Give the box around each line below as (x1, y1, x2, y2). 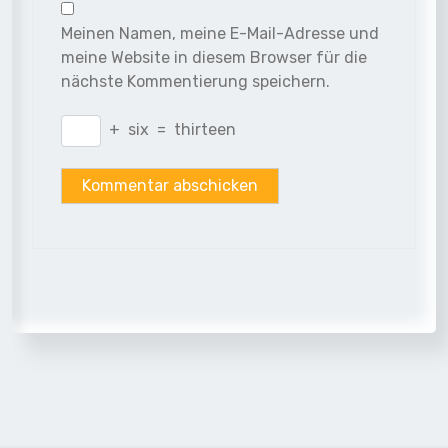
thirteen (174, 119, 236, 139)
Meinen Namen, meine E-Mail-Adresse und (61, 23, 379, 43)
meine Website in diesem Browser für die (61, 47, 367, 67)
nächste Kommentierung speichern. (61, 71, 330, 91)
